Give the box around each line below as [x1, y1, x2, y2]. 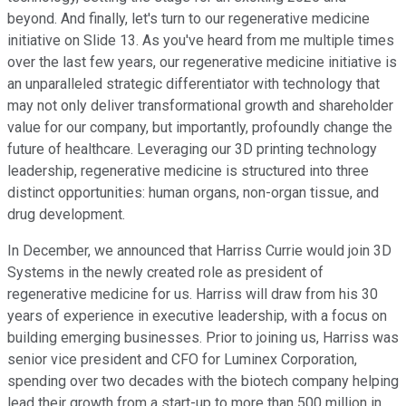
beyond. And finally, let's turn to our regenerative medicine [7, 10, 370, 28]
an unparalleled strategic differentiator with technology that [7, 75, 380, 93]
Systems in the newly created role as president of [7, 264, 324, 282]
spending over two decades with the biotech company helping [7, 372, 399, 391]
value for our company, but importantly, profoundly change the [7, 119, 392, 137]
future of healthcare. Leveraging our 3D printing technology [7, 140, 377, 159]
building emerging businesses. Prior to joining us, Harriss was [7, 329, 399, 347]
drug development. [7, 206, 125, 224]
